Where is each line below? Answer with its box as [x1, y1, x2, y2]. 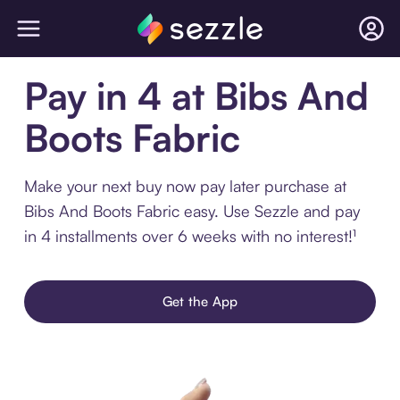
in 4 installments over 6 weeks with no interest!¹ [23, 226, 356, 246]
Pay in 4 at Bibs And [23, 72, 369, 119]
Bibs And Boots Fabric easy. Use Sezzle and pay [23, 201, 360, 221]
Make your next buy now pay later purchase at [23, 176, 346, 196]
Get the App [162, 293, 238, 310]
